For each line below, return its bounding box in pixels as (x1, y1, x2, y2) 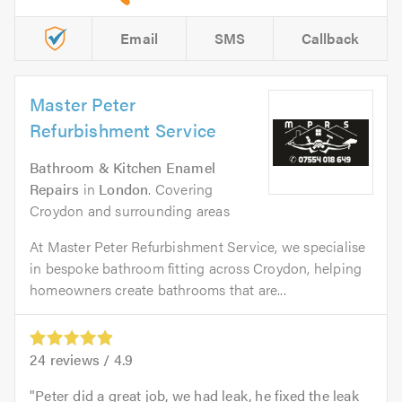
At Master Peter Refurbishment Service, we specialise (30, 236, 366, 258)
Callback (301, 28, 360, 49)
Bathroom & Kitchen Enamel (30, 157, 215, 179)
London (99, 179, 149, 200)
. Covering (148, 179, 214, 200)
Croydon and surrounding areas (30, 200, 230, 222)
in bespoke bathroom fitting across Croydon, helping (30, 258, 363, 279)
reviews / (46, 349, 114, 371)
